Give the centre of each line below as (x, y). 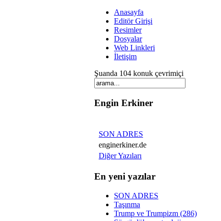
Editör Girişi (133, 21)
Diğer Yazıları (120, 156)
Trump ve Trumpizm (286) (155, 213)
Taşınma (127, 204)
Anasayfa (129, 12)
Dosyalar (128, 39)
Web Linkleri (134, 48)
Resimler (128, 30)
